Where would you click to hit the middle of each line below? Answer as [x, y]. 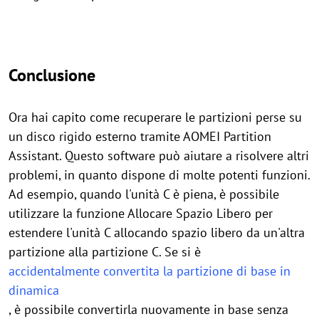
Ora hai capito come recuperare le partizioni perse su [155, 117]
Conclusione [52, 75]
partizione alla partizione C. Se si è [105, 251]
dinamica [34, 290]
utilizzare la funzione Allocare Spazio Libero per [141, 213]
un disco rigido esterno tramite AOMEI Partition [140, 136]
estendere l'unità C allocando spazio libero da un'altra [157, 232]
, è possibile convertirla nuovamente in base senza [148, 309]
